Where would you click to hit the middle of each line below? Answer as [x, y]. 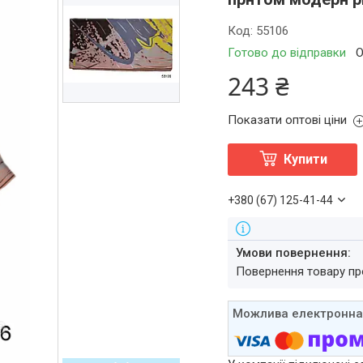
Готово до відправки [287, 53]
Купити [305, 159]
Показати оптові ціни [288, 120]
